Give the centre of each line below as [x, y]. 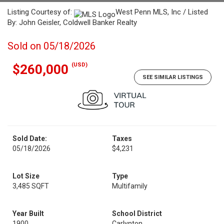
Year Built [28, 213]
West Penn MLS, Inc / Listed [162, 12]
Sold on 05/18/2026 [51, 46]
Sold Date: [30, 138]
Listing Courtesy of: [41, 12]
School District [137, 213]
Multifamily [130, 186]
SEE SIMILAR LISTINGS [173, 77]
